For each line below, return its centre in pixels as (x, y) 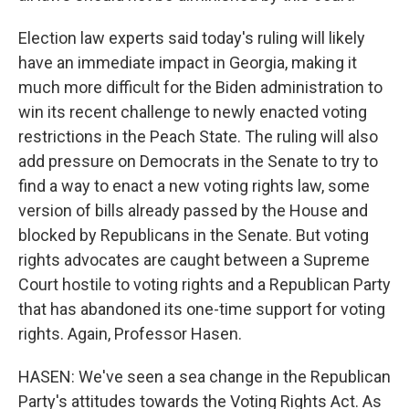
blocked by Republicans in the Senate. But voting (194, 235)
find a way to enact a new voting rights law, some (194, 186)
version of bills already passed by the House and (193, 210)
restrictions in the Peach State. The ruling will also (198, 136)
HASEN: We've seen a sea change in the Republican (204, 377)
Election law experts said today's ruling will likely (192, 38)
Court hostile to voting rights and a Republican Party (204, 284)
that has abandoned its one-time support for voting (202, 309)
